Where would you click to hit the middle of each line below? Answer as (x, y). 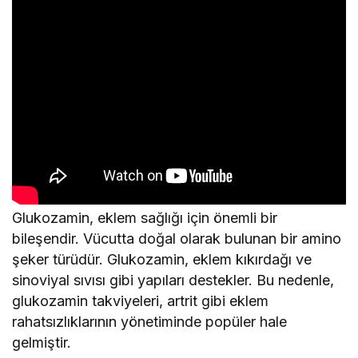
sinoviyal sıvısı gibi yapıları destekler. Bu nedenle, (173, 280)
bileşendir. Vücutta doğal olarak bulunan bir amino (177, 238)
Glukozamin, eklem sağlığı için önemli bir (145, 217)
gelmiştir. (42, 342)
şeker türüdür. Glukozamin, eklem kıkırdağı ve (162, 259)
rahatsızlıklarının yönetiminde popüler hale (150, 321)
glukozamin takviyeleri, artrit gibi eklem (141, 300)
